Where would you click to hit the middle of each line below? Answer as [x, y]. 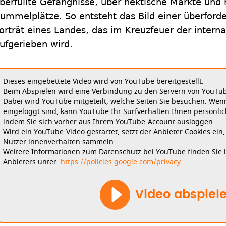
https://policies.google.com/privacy [121, 162]
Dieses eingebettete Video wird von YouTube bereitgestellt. [103, 81]
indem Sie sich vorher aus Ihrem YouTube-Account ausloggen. [109, 122]
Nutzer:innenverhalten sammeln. [59, 142]
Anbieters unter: [32, 162]
